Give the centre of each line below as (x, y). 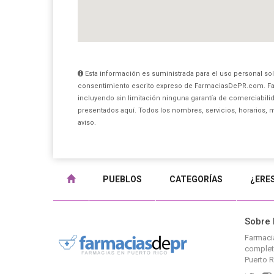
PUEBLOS (122, 179)
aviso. (87, 123)
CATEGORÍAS (196, 179)
